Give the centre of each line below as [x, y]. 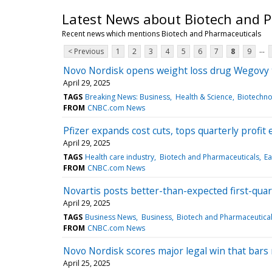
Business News [111, 217]
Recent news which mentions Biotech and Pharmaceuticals [161, 33]
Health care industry [120, 157]
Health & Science [204, 97]
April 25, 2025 [87, 263]
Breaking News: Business [128, 97]
